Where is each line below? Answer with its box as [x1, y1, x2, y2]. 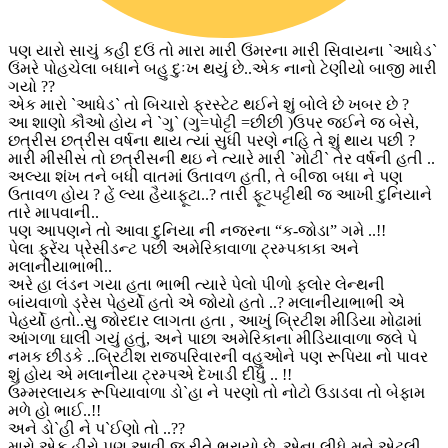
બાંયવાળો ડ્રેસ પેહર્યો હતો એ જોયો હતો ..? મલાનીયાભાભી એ [8, 293, 405, 311]
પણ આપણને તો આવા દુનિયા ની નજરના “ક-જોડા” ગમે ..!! [8, 221, 386, 239]
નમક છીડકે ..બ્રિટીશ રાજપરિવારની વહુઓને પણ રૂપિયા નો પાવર [8, 347, 428, 365]
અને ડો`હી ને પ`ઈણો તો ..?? [8, 419, 185, 437]
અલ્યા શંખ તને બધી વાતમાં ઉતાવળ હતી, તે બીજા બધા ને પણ [8, 167, 403, 185]
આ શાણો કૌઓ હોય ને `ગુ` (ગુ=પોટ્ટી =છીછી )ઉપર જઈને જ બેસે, [8, 113, 419, 131]
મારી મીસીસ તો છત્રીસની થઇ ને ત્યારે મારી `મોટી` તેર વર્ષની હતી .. [8, 149, 435, 167]
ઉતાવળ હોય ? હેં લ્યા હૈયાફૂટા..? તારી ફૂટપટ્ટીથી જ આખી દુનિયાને [8, 185, 432, 203]
